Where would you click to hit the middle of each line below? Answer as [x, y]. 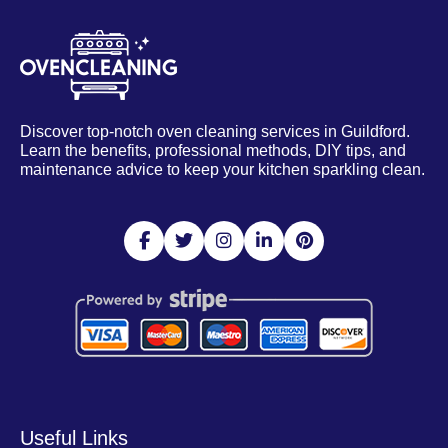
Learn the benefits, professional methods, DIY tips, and [213, 150]
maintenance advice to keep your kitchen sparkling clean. [222, 169]
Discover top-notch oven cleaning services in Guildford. [215, 131]
